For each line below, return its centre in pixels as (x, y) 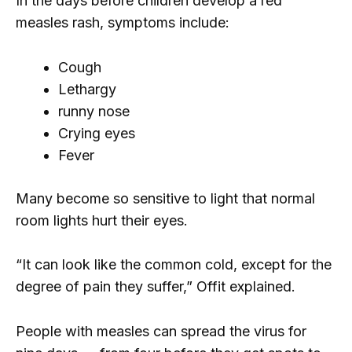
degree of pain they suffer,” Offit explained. (156, 287)
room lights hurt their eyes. (102, 220)
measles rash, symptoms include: (123, 22)
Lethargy (87, 89)
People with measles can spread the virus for (161, 332)
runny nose (94, 111)
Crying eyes (97, 133)
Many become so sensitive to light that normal (165, 198)
